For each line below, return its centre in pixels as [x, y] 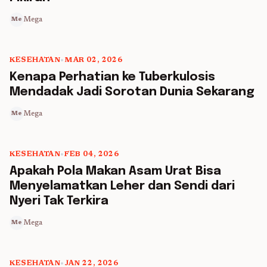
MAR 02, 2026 [94, 60]
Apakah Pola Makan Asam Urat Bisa [115, 171]
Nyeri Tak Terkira [59, 201]
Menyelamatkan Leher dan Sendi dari [122, 186]
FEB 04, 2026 [92, 154]
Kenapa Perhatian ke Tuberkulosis [112, 77]
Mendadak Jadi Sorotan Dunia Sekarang [132, 92]
